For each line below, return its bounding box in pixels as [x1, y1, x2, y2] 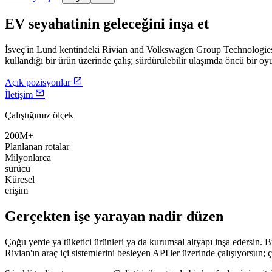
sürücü [5, 163, 30, 174]
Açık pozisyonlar [5, 76, 70, 87]
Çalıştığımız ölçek [5, 109, 73, 120]
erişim [5, 185, 28, 195]
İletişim [5, 89, 33, 100]
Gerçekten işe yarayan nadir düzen [5, 208, 223, 224]
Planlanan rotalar [5, 141, 69, 152]
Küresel [5, 174, 35, 185]
